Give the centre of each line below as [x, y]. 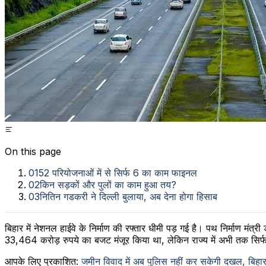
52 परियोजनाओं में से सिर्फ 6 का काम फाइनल [118, 172]
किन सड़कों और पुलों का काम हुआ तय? [108, 184]
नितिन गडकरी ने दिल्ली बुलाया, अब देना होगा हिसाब [129, 196]
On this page [33, 151]
